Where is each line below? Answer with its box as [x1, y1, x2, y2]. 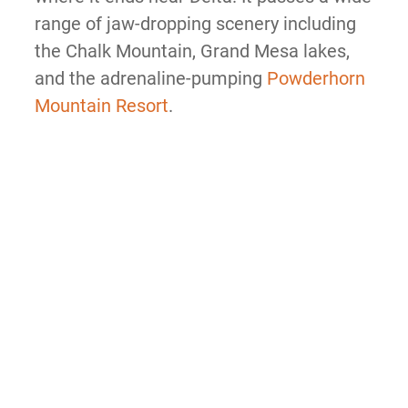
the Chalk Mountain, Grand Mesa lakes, [34, 39, 350, 62]
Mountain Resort [34, 94, 168, 117]
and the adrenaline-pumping [34, 66, 267, 89]
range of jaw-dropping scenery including [34, 12, 356, 35]
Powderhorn [266, 66, 365, 89]
